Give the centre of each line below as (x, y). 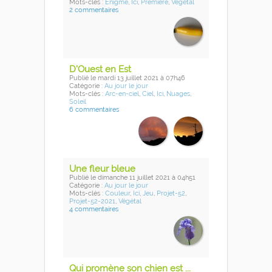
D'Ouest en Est (100, 70)
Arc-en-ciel (122, 94)
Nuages (178, 94)
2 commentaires (94, 10)
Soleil (78, 102)
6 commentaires (94, 110)
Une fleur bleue (102, 169)
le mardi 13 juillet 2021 (124, 78)
